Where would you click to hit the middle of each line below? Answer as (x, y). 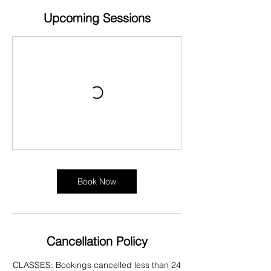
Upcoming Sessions (97, 18)
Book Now (97, 182)
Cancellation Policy (97, 241)
